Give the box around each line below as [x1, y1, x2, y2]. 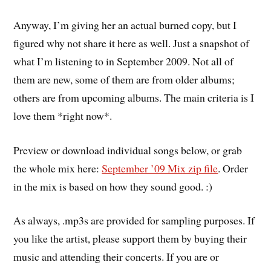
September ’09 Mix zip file [102, 160, 218, 175]
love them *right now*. [13, 108, 113, 123]
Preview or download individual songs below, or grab [13, 142, 243, 157]
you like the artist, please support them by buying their [13, 231, 247, 246]
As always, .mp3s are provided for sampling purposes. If [13, 213, 255, 228]
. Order [218, 160, 249, 175]
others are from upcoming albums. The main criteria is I [13, 90, 255, 105]
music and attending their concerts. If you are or [13, 249, 220, 264]
